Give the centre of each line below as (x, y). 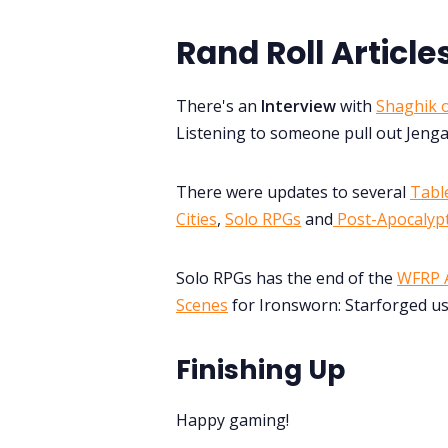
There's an (218, 105)
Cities (196, 218)
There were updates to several (293, 191)
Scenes (202, 304)
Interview (300, 105)
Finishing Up (260, 369)
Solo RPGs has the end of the (286, 277)
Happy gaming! (232, 420)
